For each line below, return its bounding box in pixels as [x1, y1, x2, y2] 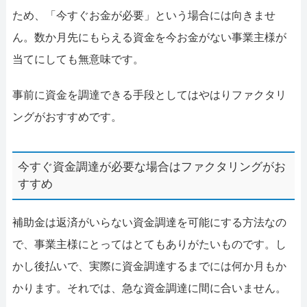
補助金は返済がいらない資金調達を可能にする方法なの [12, 216, 286, 228]
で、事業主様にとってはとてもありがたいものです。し [12, 238, 286, 250]
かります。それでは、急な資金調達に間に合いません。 [12, 282, 286, 294]
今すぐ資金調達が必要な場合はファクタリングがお [18, 160, 286, 174]
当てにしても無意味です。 [12, 53, 144, 65]
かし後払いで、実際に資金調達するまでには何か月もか [12, 260, 286, 272]
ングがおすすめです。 [12, 110, 122, 123]
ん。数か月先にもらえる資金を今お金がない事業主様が [12, 31, 286, 43]
